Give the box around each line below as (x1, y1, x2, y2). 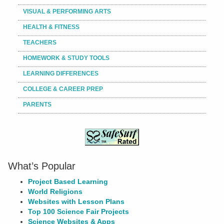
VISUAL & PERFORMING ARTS (22, 8, 111, 15)
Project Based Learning (27, 177, 108, 186)
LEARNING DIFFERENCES (22, 70, 98, 77)
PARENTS (22, 101, 51, 108)
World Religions (27, 187, 82, 196)
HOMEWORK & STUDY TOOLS (22, 54, 109, 62)
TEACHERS (22, 39, 56, 46)
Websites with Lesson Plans (27, 197, 124, 206)
